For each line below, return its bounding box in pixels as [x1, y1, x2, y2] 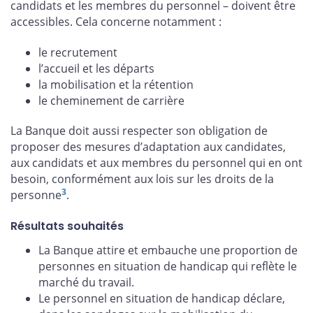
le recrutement [38, 44, 117, 60]
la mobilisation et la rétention [38, 76, 194, 92]
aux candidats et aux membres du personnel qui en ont [10, 155, 303, 171]
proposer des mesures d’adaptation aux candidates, [10, 139, 286, 155]
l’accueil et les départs [38, 60, 154, 76]
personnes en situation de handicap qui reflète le [38, 259, 297, 275]
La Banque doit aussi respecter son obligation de [10, 123, 268, 139]
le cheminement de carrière [38, 92, 184, 108]
